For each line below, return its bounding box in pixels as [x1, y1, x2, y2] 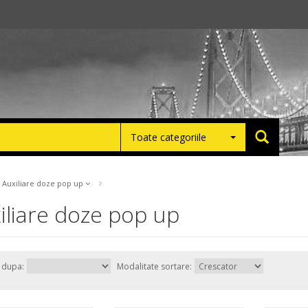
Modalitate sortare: [116, 261, 194, 272]
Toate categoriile [131, 130, 207, 144]
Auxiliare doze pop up [2, 178, 85, 188]
